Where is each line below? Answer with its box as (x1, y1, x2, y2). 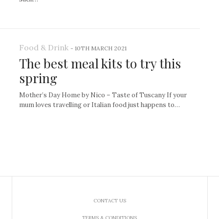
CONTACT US (93, 197, 126, 204)
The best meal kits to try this (19, 55, 181, 72)
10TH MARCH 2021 (75, 44, 127, 52)
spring (19, 69, 57, 87)
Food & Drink (19, 43, 68, 53)
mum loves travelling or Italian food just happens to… (19, 101, 180, 109)
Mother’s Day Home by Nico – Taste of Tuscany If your (19, 91, 187, 100)
